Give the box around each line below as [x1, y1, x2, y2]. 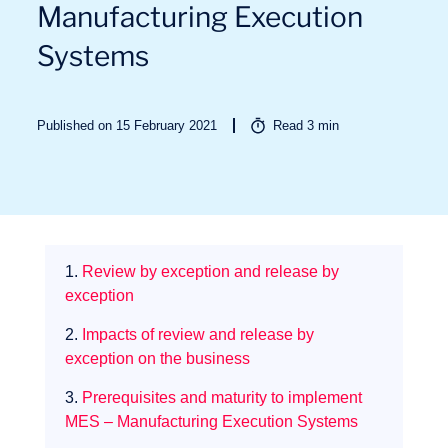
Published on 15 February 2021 [37, 118, 218, 133]
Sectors [37, 95, 88, 113]
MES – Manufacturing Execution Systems [64, 413, 358, 430]
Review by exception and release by [81, 263, 339, 280]
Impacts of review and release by [81, 326, 314, 343]
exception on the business [64, 350, 250, 367]
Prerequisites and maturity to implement [81, 389, 362, 406]
